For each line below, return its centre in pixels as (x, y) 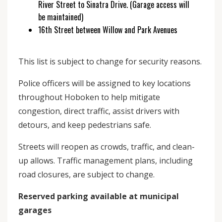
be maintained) (63, 17)
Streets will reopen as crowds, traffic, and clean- (107, 147)
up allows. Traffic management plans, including (106, 161)
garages (35, 210)
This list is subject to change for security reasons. (110, 61)
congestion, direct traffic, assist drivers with (99, 111)
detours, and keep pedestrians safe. (85, 125)
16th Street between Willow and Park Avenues (108, 30)
